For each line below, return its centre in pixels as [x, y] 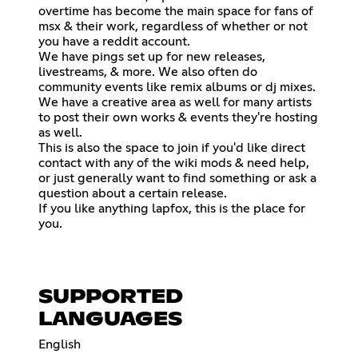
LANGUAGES [110, 319]
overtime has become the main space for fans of [176, 11]
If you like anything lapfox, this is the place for [172, 208]
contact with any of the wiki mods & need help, [174, 163]
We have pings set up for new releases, [152, 56]
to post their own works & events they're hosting [178, 117]
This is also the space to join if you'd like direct [172, 147]
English [60, 344]
